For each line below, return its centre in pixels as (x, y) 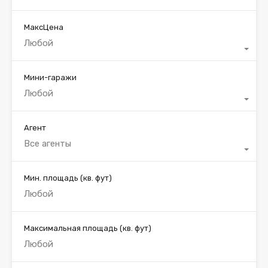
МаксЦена (44, 27)
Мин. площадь (52, 178)
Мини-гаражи (50, 77)
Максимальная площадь (72, 228)
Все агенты (48, 143)
